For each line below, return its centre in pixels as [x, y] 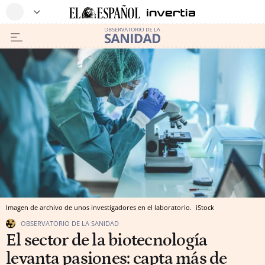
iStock [205, 207]
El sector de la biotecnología [107, 240]
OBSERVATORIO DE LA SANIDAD [70, 223]
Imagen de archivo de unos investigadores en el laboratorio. [100, 207]
